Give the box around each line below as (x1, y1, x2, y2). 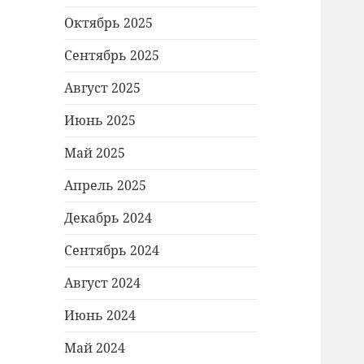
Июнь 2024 (64, 306, 136, 325)
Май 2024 (64, 339, 126, 357)
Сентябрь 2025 (64, 46, 160, 65)
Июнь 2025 (64, 111, 136, 130)
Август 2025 (64, 79, 141, 97)
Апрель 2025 (64, 176, 147, 195)
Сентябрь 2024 (64, 241, 160, 260)
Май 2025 (64, 144, 126, 162)
